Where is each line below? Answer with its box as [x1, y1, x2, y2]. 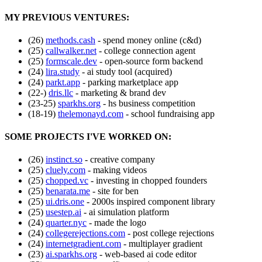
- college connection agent [96, 45, 195, 56]
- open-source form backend [97, 56, 203, 66]
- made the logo [87, 218, 146, 228]
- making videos [85, 165, 147, 175]
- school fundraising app [123, 108, 215, 119]
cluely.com [46, 165, 85, 175]
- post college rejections [125, 228, 214, 239]
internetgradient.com [46, 239, 121, 249]
